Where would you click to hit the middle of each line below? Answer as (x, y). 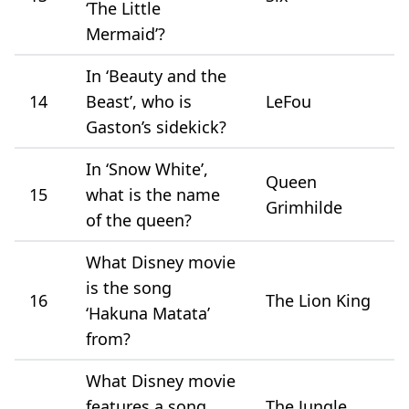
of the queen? (139, 220)
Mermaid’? (126, 33)
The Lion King (318, 300)
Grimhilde (304, 207)
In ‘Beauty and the (156, 75)
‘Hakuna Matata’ (148, 313)
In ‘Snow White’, (147, 168)
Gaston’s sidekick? (156, 126)
